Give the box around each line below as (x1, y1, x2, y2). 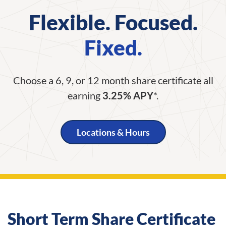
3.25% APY (102, 89, 153, 101)
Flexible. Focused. (28, 9, 198, 35)
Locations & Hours (76, 126, 150, 138)
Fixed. (84, 34, 142, 60)
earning (68, 89, 102, 101)
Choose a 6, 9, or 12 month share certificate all (13, 74, 213, 86)
